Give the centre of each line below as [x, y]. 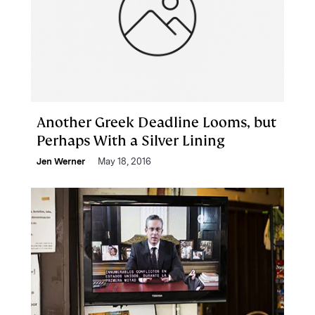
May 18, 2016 [124, 161]
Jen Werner [61, 161]
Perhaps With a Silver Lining [131, 141]
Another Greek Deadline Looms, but [156, 122]
